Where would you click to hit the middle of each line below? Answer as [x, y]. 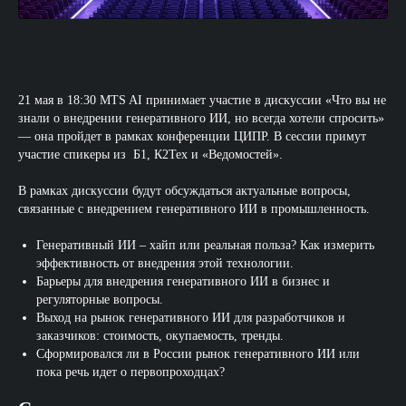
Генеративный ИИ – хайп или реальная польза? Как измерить [205, 246]
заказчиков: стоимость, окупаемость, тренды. [160, 336]
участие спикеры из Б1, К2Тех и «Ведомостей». [152, 155]
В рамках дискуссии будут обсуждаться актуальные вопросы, [184, 191]
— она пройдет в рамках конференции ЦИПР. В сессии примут [192, 137]
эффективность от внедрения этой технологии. [165, 264]
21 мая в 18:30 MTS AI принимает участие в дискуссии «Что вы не [202, 101]
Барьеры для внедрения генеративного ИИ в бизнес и [183, 282]
